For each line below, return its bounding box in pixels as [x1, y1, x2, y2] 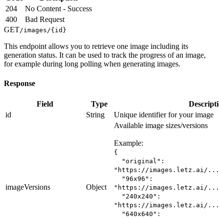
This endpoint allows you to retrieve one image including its [4, 42, 188, 51]
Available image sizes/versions [114, 121, 208, 130]
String [86, 110, 105, 119]
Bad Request [25, 15, 65, 24]
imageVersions [5, 182, 50, 191]
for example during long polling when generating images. [4, 60, 180, 68]
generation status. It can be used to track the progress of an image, [4, 51, 206, 60]
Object [86, 182, 107, 191]
